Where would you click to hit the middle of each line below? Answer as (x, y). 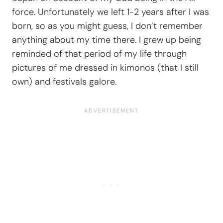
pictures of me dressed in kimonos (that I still (105, 68)
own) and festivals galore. (64, 82)
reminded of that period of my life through (99, 54)
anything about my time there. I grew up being (107, 40)
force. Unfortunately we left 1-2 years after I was (111, 12)
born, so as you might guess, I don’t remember (107, 26)
